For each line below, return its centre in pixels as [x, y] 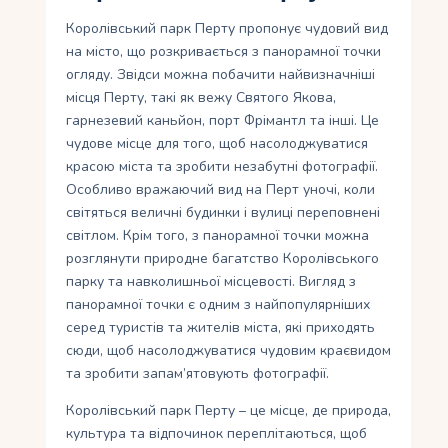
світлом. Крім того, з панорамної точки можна [218, 236]
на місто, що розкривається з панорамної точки [224, 52]
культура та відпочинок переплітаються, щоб [217, 434]
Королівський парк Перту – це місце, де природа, [229, 411]
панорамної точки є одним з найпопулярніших [218, 305]
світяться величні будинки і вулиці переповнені [223, 213]
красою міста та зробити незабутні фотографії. [222, 167]
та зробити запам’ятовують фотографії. [198, 374]
